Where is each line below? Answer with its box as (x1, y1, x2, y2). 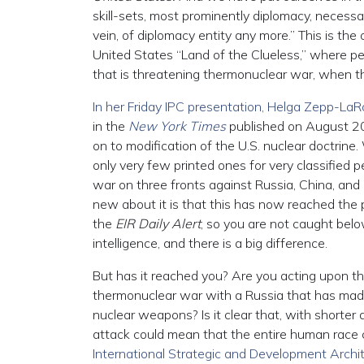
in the (93, 118, 128, 134)
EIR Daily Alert (115, 215, 201, 232)
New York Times (128, 118, 226, 134)
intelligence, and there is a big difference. (93, 235, 327, 251)
